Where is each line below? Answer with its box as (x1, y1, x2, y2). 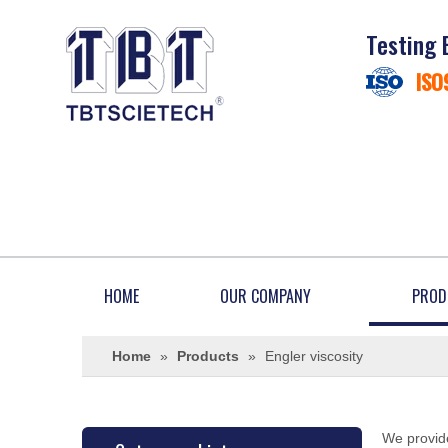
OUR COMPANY (219, 284, 311, 308)
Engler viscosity (265, 348, 363, 364)
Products (177, 348, 239, 364)
